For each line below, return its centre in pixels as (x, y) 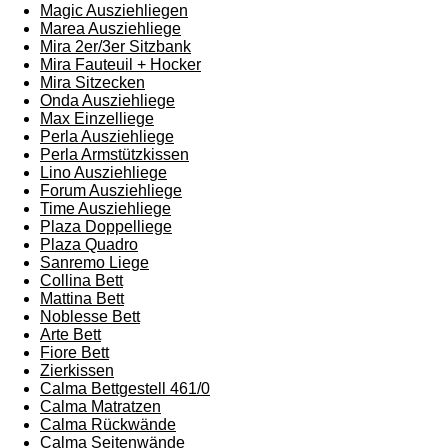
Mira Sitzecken (92, 83)
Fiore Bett (74, 353)
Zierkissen (77, 371)
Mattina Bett (82, 299)
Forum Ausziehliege (111, 191)
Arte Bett (70, 335)
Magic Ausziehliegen (114, 11)
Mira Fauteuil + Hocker (120, 65)
